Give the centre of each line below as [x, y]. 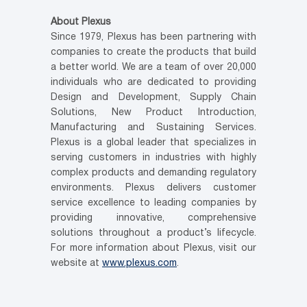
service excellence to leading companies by [153, 204]
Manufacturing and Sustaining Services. [153, 128]
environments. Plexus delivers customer [153, 188]
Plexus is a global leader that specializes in [153, 143]
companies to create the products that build [153, 53]
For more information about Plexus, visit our [153, 249]
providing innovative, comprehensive [153, 219]
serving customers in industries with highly [153, 158]
